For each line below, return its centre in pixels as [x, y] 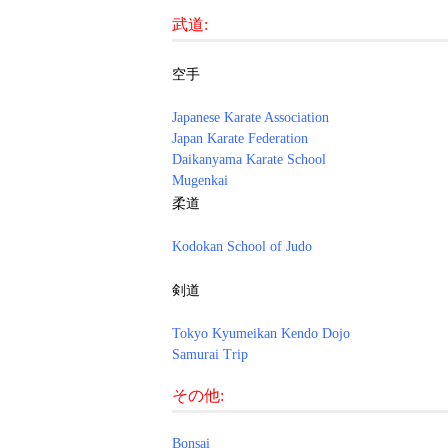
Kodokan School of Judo [242, 246]
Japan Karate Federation [240, 138]
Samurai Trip [210, 354]
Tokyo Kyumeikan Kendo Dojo [261, 333]
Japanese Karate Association [250, 117]
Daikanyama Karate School [249, 159]
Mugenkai [200, 180]
